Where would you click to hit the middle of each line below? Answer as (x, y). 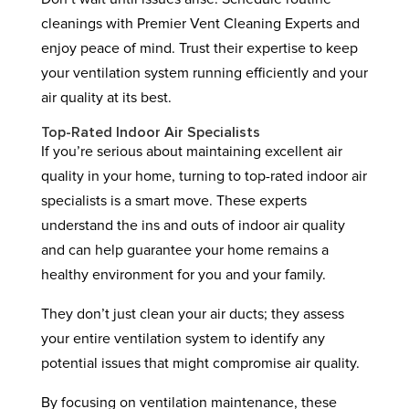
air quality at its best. (106, 98)
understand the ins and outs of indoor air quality (193, 225)
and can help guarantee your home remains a (184, 250)
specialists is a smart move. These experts (173, 201)
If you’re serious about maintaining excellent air (191, 152)
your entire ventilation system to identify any (183, 339)
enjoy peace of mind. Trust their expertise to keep (199, 48)
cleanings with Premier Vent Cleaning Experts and (200, 24)
